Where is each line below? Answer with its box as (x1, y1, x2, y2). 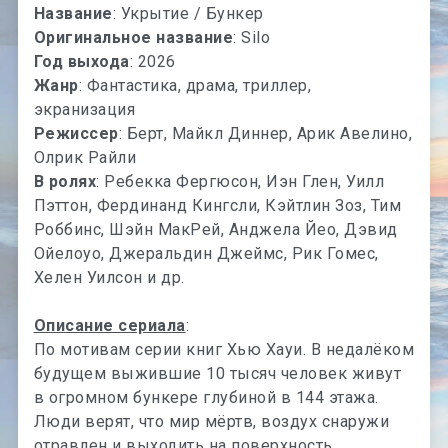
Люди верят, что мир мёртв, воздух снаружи (33, 411, 390, 431)
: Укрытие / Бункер (112, 3, 264, 23)
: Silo (233, 27, 271, 47)
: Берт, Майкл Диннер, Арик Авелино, (118, 123, 413, 143)
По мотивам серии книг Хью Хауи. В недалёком (33, 339, 415, 359)
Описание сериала (33, 315, 186, 335)
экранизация (33, 99, 136, 119)
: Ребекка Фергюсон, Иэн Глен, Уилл (96, 171, 385, 191)
